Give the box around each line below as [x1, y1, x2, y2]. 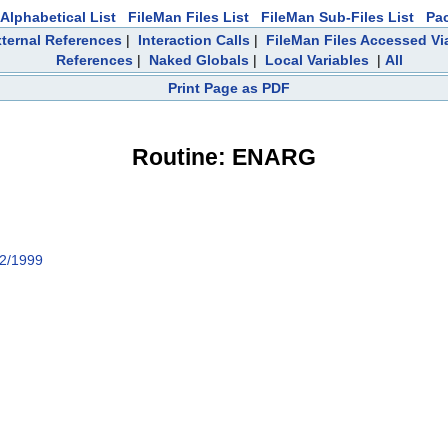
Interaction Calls [137, 32, 250, 48]
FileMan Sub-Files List [261, 9, 414, 25]
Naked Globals [148, 52, 249, 68]
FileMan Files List [128, 9, 249, 25]
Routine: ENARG [132, 143, 316, 170]
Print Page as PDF [168, 80, 290, 96]
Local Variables [264, 52, 369, 68]
